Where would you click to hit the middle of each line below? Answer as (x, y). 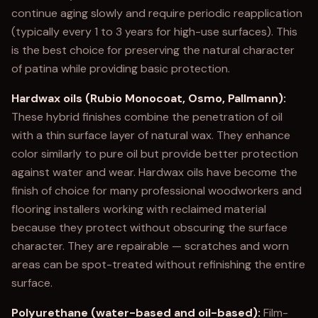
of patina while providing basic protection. (121, 68)
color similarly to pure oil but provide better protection (155, 154)
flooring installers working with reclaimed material (139, 209)
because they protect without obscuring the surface (149, 227)
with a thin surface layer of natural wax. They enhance (151, 135)
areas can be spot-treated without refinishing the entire (158, 264)
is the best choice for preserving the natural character (153, 50)
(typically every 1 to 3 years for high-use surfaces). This (154, 32)
